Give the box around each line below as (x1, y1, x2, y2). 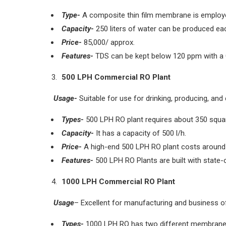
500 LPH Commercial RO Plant (62, 72, 171, 82)
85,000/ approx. (82, 37, 135, 47)
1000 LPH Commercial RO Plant (62, 177, 175, 186)
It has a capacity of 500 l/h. (94, 128, 186, 138)
